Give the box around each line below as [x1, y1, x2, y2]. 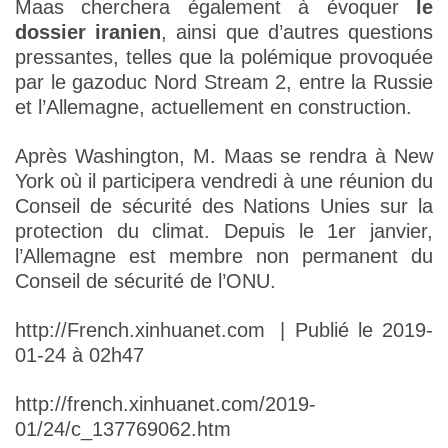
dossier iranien [15, 21, 162, 44]
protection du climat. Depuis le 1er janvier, [15, 220, 433, 243]
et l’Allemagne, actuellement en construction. [15, 96, 412, 119]
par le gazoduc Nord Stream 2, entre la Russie [15, 71, 433, 94]
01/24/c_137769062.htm [15, 418, 231, 441]
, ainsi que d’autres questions [161, 21, 434, 44]
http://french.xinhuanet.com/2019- [15, 393, 316, 416]
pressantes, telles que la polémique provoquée [15, 46, 433, 69]
